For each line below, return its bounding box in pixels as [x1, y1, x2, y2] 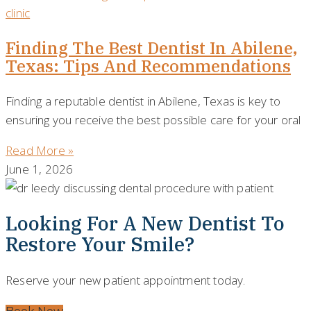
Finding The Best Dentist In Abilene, [6, 36, 297, 59]
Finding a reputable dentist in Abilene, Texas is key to [6, 92, 281, 109]
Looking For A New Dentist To [6, 210, 285, 236]
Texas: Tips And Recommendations [6, 54, 291, 77]
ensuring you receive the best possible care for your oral [6, 111, 301, 128]
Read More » [6, 142, 74, 158]
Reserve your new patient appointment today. [6, 272, 246, 289]
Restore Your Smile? [6, 230, 194, 257]
